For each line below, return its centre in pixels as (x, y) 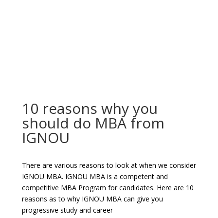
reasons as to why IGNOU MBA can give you (92, 199)
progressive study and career (67, 210)
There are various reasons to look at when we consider (109, 165)
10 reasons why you (90, 108)
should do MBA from (93, 123)
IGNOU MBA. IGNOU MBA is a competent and (95, 176)
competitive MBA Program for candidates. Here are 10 (108, 188)
